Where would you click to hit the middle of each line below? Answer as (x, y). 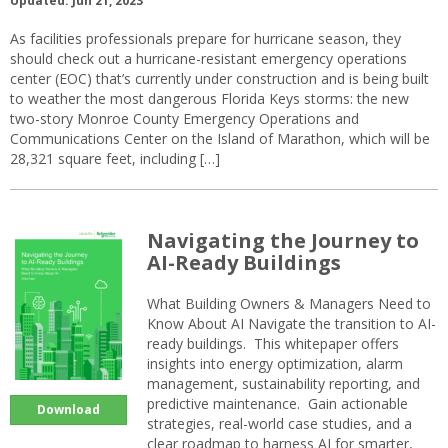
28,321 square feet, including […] (115, 158)
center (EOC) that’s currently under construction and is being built (219, 78)
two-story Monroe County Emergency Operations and (184, 118)
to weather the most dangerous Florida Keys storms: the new (209, 98)
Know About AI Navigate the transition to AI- (291, 323)
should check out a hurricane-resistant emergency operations (208, 58)
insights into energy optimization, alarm (275, 363)
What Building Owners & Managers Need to (289, 303)
